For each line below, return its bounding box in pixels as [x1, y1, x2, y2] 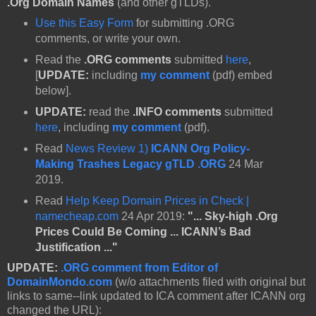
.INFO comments [129, 106, 221, 119]
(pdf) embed [209, 69, 272, 82]
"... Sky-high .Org [187, 209, 278, 222]
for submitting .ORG [133, 17, 234, 30]
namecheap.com [35, 209, 119, 222]
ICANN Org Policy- [150, 142, 250, 155]
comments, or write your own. [35, 32, 181, 45]
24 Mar [225, 158, 263, 171]
